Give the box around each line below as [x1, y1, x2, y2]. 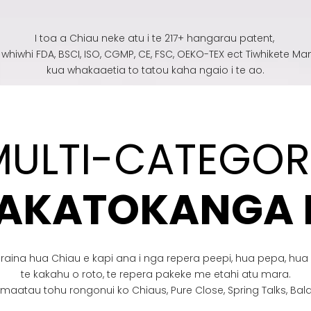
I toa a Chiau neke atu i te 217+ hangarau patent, [34, 31, 277, 45]
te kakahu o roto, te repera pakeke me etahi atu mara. [20, 267, 291, 281]
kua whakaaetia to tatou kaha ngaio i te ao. [47, 62, 264, 77]
